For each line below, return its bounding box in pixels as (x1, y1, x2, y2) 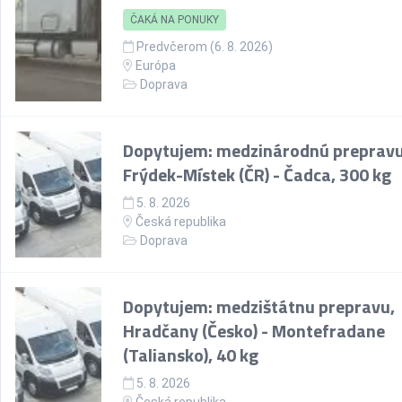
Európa (133, 58, 176, 73)
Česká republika (133, 214, 226, 229)
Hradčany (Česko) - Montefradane (123, 317, 385, 345)
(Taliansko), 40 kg (123, 341, 258, 369)
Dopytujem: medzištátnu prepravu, (123, 293, 395, 320)
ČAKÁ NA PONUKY (130, 13, 219, 26)
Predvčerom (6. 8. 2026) (134, 39, 273, 54)
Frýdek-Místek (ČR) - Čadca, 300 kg (123, 161, 391, 188)
